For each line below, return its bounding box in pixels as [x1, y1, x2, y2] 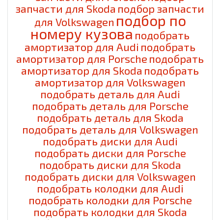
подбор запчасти [117, 1, 204, 15]
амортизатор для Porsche [16, 52, 147, 65]
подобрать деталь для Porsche [31, 99, 189, 112]
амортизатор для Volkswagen [34, 75, 186, 88]
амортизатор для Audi [25, 40, 139, 53]
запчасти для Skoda [16, 1, 116, 15]
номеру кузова [30, 25, 133, 42]
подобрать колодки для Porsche [28, 193, 192, 206]
